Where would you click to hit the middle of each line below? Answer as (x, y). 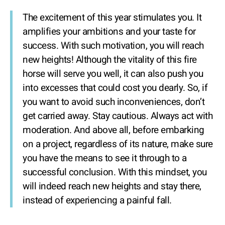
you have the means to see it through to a (105, 158)
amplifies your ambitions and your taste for (109, 32)
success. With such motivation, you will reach (113, 46)
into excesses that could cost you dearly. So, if (115, 88)
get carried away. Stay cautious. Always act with (118, 116)
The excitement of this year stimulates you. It (112, 18)
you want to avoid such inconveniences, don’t (114, 102)
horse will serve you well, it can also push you (113, 74)
